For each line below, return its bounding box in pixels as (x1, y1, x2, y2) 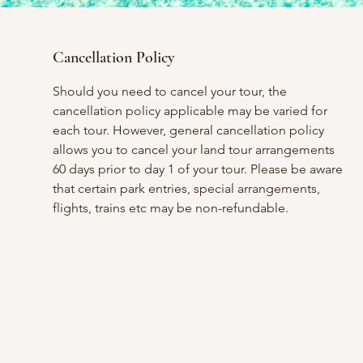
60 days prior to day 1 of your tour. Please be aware (52, 161, 343, 177)
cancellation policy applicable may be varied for (52, 103, 327, 118)
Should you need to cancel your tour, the (52, 83, 287, 99)
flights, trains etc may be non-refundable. (52, 200, 288, 216)
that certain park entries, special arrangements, (52, 181, 320, 196)
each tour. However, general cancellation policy (52, 122, 324, 138)
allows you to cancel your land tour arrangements (52, 142, 335, 157)
